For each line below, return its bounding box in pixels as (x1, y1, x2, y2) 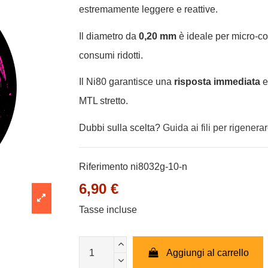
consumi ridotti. (79, 50, 144, 60)
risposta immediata (174, 77, 261, 87)
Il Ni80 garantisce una (79, 77, 175, 87)
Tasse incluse (79, 205, 138, 215)
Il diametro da (79, 31, 139, 41)
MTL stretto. (79, 96, 129, 106)
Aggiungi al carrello (166, 248, 249, 258)
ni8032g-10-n (130, 162, 188, 172)
